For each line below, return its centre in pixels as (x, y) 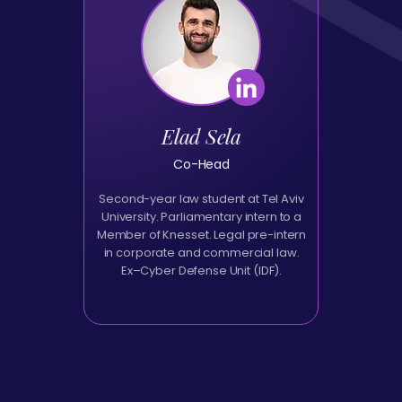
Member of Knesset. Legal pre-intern (201, 235)
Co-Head (201, 164)
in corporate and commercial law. (201, 253)
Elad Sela (201, 136)
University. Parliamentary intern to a (201, 217)
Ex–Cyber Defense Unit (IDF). (201, 271)
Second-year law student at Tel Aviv (201, 199)
